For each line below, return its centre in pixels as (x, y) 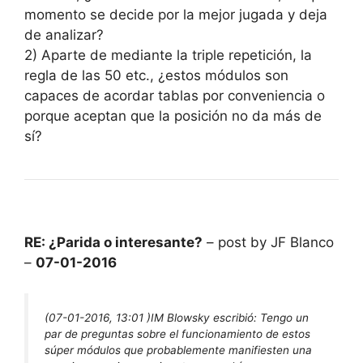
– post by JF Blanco (268, 242)
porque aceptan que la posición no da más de (173, 115)
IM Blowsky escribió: (205, 318)
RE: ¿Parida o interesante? (113, 242)
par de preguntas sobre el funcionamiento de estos (177, 334)
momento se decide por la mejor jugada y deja (176, 14)
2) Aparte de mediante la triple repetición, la (168, 55)
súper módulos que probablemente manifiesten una (178, 350)
